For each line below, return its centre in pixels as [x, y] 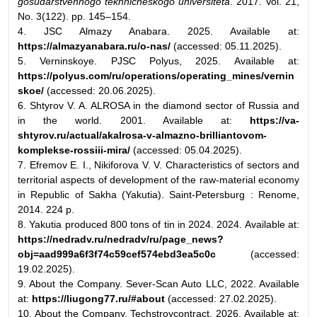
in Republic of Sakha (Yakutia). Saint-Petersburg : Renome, [158, 194]
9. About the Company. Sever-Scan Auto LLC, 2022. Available [158, 283]
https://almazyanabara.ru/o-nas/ [94, 46]
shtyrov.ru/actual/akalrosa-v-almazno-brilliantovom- [142, 135]
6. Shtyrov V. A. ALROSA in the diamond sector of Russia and [158, 105]
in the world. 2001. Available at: [134, 120]
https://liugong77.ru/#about [98, 298]
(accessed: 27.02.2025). [221, 298]
